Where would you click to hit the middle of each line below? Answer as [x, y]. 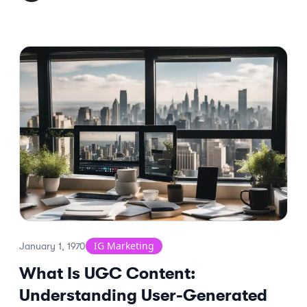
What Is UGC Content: [107, 273]
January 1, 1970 [52, 246]
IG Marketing [124, 246]
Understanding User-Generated [143, 295]
